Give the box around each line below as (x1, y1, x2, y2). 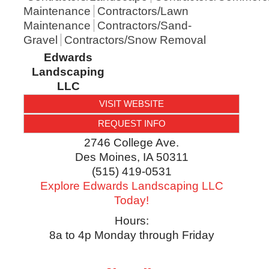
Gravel (23, 34, 58, 47)
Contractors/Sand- (97, 19, 192, 32)
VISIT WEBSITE (99, 98, 164, 109)
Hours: (114, 214, 149, 228)
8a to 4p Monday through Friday (49, 229, 214, 242)
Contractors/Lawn (97, 5, 189, 18)
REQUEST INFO (97, 118, 166, 129)
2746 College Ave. (84, 136, 179, 150)
